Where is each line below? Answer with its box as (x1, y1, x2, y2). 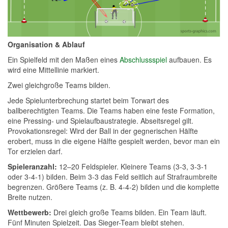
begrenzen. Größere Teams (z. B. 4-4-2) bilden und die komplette (8, 181, 219, 192)
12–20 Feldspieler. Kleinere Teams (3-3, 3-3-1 (57, 161, 208, 172)
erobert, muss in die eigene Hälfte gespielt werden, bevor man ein (8, 135, 220, 146)
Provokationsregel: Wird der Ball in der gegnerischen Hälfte (8, 125, 198, 136)
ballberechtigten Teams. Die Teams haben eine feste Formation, (8, 105, 215, 116)
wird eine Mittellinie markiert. (8, 64, 99, 75)
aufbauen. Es (167, 54, 212, 65)
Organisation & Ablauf (8, 39, 85, 49)
